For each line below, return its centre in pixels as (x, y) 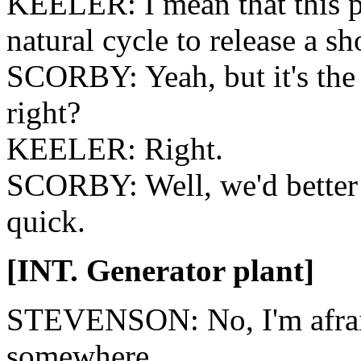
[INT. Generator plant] (160, 270)
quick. (46, 221)
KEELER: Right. (115, 149)
